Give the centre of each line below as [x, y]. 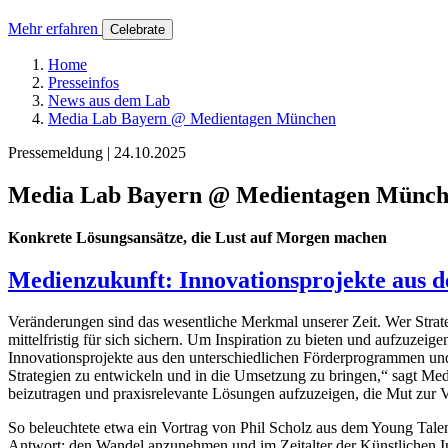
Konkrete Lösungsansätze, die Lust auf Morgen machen [197, 237]
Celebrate [137, 29]
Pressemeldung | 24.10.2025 [97, 152]
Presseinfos [83, 82]
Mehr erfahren [53, 28]
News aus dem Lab [109, 100]
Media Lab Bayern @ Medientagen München [192, 118]
